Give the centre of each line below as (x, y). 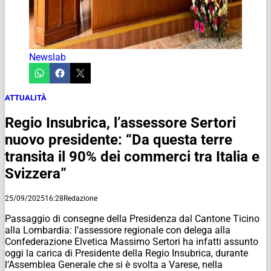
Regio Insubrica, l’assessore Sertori (120, 122)
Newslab (47, 57)
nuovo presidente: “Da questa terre (119, 139)
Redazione (80, 198)
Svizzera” (36, 173)
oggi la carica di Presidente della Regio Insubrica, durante (126, 253)
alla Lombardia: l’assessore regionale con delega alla (118, 230)
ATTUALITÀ (26, 97)
